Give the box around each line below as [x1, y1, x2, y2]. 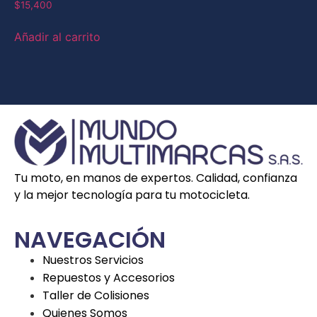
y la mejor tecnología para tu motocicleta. [14, 187, 250, 204]
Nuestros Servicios [42, 251, 144, 268]
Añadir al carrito [14, 29, 100, 44]
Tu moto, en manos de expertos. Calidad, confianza [14, 170, 297, 187]
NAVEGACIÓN [14, 223, 166, 255]
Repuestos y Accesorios [42, 269, 175, 286]
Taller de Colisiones [42, 287, 149, 304]
